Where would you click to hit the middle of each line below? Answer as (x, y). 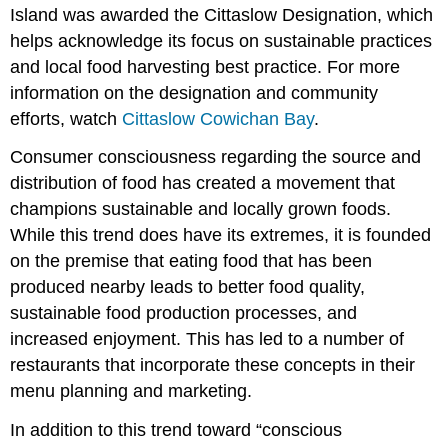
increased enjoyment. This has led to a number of (207, 339)
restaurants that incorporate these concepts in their (213, 365)
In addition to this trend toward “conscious (176, 430)
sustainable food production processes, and (184, 313)
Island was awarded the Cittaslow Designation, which (222, 14)
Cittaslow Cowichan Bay (218, 118)
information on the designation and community (194, 92)
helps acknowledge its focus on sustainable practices (221, 40)
